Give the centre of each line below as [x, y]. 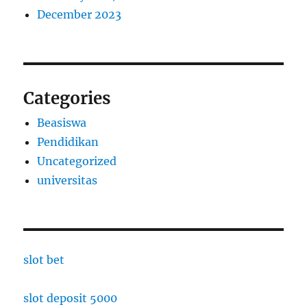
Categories [67, 99]
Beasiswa [62, 123]
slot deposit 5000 [71, 298]
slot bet [44, 260]
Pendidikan [68, 142]
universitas [67, 181]
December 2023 [79, 15]
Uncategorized [77, 161]
